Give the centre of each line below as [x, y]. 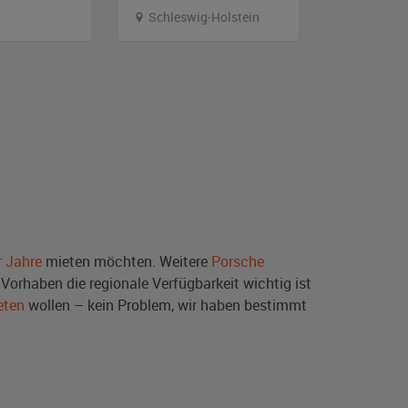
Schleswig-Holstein [203, 16]
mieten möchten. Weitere [127, 261]
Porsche [238, 261]
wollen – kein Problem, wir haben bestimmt [166, 305]
